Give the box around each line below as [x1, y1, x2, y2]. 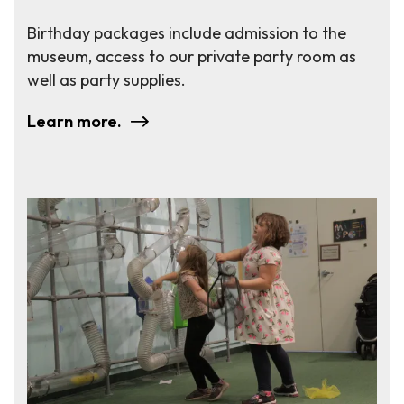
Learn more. [27, 111, 122, 133]
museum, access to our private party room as [27, 46, 356, 68]
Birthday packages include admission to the [27, 23, 346, 44]
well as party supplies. [27, 69, 186, 91]
